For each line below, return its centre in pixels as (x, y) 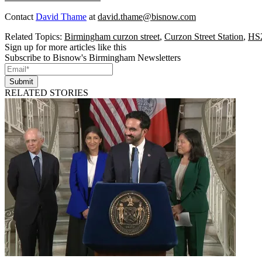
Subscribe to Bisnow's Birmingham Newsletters (93, 58)
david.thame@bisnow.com (147, 17)
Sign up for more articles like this (65, 47)
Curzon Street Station (204, 37)
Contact (20, 17)
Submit (21, 82)
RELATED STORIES (46, 93)
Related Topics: (35, 37)
